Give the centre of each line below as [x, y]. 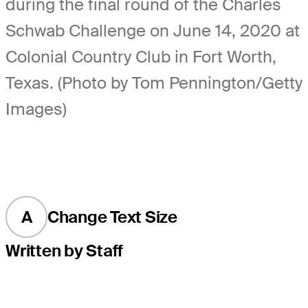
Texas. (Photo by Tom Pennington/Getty [154, 82]
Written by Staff [65, 250]
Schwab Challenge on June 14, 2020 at [153, 30]
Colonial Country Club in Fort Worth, [141, 56]
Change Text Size [112, 217]
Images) [36, 109]
